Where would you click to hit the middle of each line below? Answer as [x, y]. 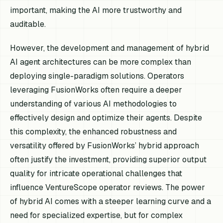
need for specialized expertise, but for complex [97, 215]
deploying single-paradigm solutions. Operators [97, 76]
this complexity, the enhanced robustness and [94, 131]
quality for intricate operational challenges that [96, 173]
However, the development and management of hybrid [110, 48]
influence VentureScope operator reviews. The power [108, 187]
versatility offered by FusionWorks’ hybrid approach [105, 145]
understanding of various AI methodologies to [94, 104]
